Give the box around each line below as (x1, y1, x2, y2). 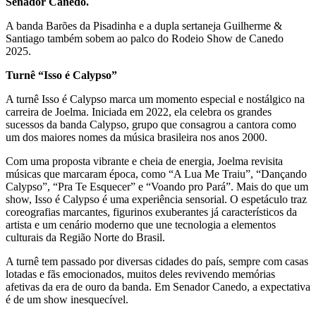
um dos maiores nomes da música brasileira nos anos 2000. (6, 131, 267, 144)
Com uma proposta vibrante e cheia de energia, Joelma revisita (6, 155, 283, 168)
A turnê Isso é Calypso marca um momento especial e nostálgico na (6, 93, 305, 106)
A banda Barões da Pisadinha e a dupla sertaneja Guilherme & (6, 20, 282, 32)
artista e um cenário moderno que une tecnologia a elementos (6, 219, 276, 231)
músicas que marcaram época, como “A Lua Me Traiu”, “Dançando (6, 168, 307, 181)
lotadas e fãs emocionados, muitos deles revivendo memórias (6, 268, 275, 281)
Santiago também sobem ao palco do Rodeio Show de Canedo (6, 32, 284, 45)
